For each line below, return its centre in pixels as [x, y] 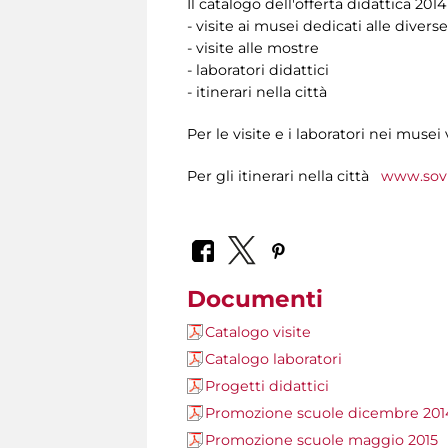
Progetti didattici [267, 385]
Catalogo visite [258, 331]
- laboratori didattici [258, 70]
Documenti [255, 298]
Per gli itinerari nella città [284, 176]
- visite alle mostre [253, 48]
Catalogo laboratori [273, 358]
